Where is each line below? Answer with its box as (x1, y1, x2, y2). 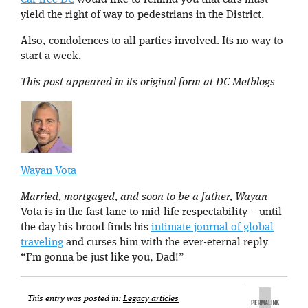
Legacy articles (123, 294, 179, 303)
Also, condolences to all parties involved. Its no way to (21, 36, 283, 47)
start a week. (21, 51, 81, 62)
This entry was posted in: (27, 294, 123, 303)
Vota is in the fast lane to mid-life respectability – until (21, 207, 282, 218)
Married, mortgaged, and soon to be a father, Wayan (21, 192, 267, 203)
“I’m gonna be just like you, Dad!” (21, 252, 184, 263)
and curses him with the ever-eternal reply (63, 237, 268, 248)
